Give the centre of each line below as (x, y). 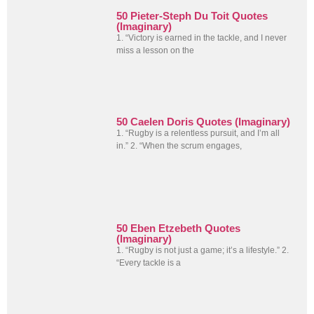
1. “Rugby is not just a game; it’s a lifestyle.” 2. (203, 250)
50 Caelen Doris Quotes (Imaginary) (204, 122)
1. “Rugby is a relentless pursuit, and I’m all (198, 134)
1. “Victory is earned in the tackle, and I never (202, 37)
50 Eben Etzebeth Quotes (179, 228)
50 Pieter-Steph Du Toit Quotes (192, 15)
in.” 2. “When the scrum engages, (179, 146)
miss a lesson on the (156, 50)
